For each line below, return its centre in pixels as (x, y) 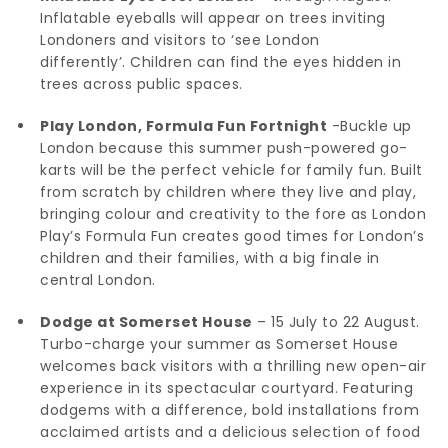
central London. (98, 279)
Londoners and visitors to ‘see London (180, 39)
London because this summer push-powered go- (224, 147)
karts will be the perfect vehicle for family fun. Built (231, 169)
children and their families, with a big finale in (210, 257)
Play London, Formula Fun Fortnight (183, 125)
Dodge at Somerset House (146, 321)
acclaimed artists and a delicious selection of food (230, 431)
